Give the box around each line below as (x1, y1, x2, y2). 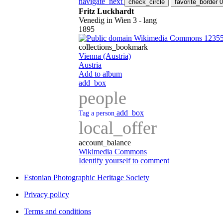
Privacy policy (24, 190, 69, 199)
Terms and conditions (24, 207, 91, 216)
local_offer (79, 118, 157, 138)
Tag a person (79, 110, 114, 117)
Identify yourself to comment (79, 156, 169, 165)
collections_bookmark (79, 43, 148, 52)
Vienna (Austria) (79, 52, 131, 61)
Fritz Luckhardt (79, 7, 134, 16)
